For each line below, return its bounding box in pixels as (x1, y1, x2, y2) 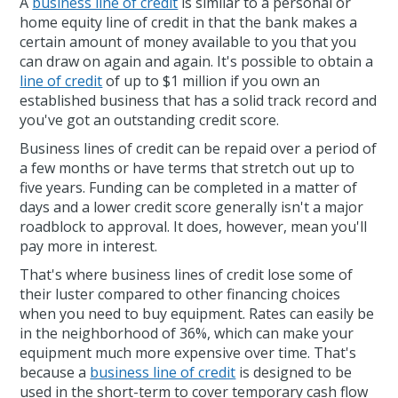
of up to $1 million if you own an (102, 71, 321, 92)
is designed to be (235, 362, 353, 383)
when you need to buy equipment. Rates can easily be (20, 304, 375, 324)
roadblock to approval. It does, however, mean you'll (20, 217, 368, 237)
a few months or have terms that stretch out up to (20, 158, 355, 179)
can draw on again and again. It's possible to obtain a (20, 52, 374, 72)
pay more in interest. (20, 236, 158, 257)
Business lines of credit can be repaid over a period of (20, 139, 378, 159)
